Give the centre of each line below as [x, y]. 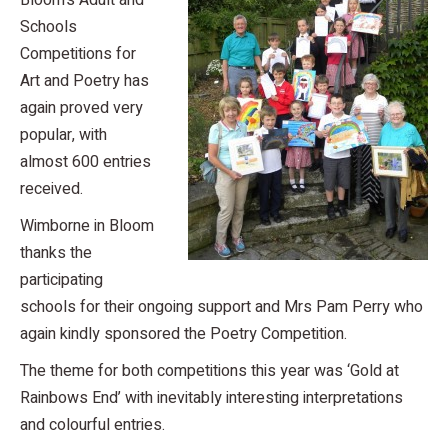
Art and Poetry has [84, 81]
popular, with [63, 135]
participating [61, 280]
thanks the [56, 253]
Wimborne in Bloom [87, 226]
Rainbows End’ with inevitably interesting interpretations [211, 398]
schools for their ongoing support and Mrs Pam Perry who [221, 307]
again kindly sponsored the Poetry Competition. [183, 334]
